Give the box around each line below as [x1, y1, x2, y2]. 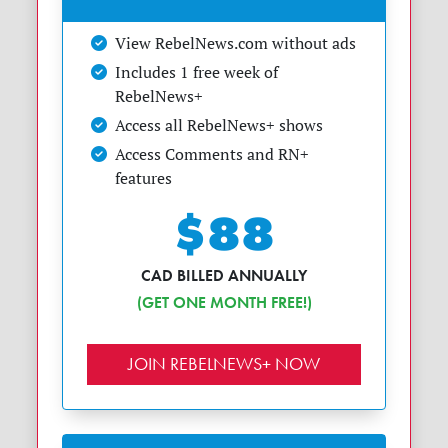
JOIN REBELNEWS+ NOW [128, 351, 320, 376]
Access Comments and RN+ [115, 143, 310, 164]
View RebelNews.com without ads [115, 32, 357, 53]
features [115, 167, 173, 188]
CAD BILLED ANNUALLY [141, 264, 307, 286]
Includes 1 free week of [115, 61, 279, 82]
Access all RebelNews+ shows [115, 114, 324, 135]
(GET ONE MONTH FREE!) [136, 291, 312, 313]
